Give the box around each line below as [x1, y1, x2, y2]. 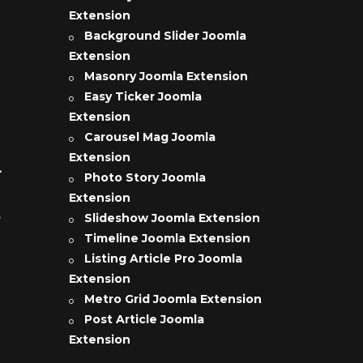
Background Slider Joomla [83, 28, 246, 44]
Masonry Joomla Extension [83, 69, 248, 84]
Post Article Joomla [83, 312, 204, 327]
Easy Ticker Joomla [83, 89, 202, 105]
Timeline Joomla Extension [83, 231, 250, 246]
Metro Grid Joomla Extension [83, 292, 262, 307]
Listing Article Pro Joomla [83, 251, 242, 267]
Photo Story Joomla [83, 170, 206, 186]
